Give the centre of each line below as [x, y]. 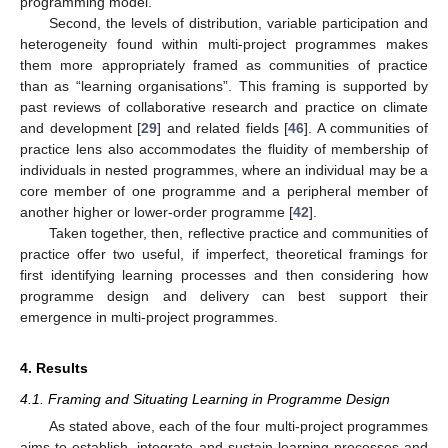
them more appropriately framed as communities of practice [224, 65]
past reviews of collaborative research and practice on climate [224, 107]
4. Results [54, 368]
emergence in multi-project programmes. [149, 317]
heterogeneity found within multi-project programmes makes [224, 44]
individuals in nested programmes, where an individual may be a [224, 170]
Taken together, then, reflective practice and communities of [238, 233]
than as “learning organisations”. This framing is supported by [224, 86]
